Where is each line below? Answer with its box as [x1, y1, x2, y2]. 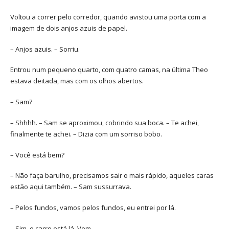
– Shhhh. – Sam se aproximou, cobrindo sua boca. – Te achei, [10, 118, 199, 127]
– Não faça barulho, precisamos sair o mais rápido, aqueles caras [10, 171, 214, 180]
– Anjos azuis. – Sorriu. [10, 44, 80, 54]
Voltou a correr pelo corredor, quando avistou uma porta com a [10, 12, 206, 21]
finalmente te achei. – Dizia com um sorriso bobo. [10, 129, 162, 139]
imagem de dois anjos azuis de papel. [10, 23, 127, 33]
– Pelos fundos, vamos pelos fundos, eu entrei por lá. [10, 203, 176, 213]
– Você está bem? [10, 150, 64, 159]
